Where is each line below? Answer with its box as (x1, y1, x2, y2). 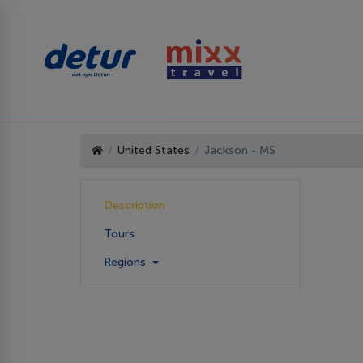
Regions (104, 254, 149, 269)
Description (104, 198, 165, 212)
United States (117, 143, 190, 158)
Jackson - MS (204, 143, 275, 158)
